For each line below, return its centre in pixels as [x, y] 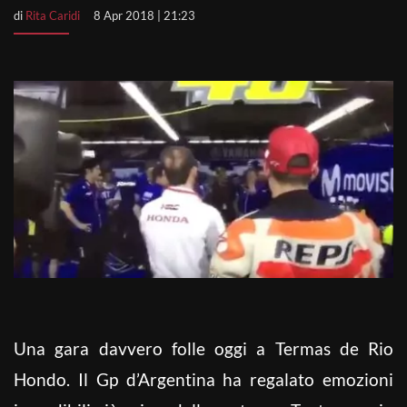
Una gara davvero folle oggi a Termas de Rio [203, 348]
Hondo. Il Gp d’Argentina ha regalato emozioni [203, 379]
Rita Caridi [53, 15]
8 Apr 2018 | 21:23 [144, 15]
